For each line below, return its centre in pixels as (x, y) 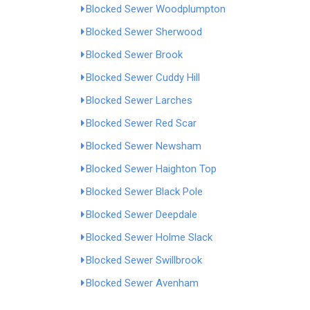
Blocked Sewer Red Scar (141, 123)
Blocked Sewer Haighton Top (151, 169)
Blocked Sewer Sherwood (144, 32)
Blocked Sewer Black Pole (144, 192)
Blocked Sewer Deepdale (142, 215)
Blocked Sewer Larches (139, 100)
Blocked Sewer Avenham (142, 283)
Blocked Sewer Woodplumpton (156, 9)
